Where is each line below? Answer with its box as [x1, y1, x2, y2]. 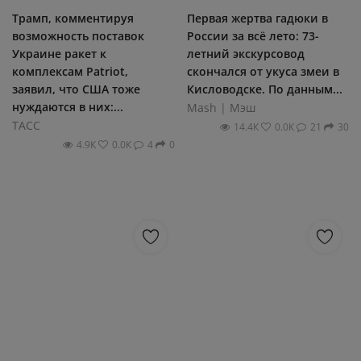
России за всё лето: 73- [186, 28, 319, 44]
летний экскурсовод [186, 46, 305, 61]
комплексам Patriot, [12, 64, 128, 79]
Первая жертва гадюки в [186, 10, 328, 26]
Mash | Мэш [186, 100, 255, 115]
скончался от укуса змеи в [186, 64, 339, 79]
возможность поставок [12, 28, 144, 44]
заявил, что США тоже [12, 81, 140, 97]
